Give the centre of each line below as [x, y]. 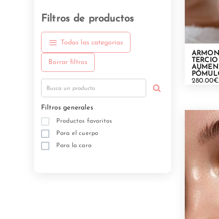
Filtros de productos [88, 19]
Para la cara [74, 146]
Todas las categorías [92, 43]
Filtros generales [67, 108]
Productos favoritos [84, 121]
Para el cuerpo [77, 134]
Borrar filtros [68, 62]
